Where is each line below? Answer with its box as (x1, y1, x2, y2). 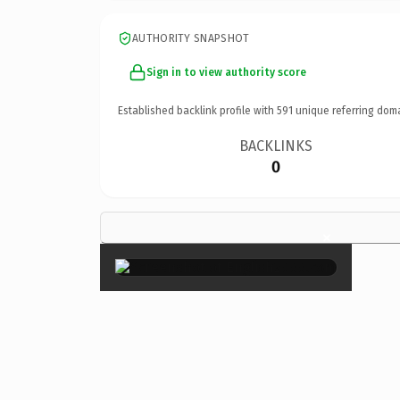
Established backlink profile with (118, 104, 277, 117)
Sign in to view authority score (146, 65, 306, 79)
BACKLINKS (239, 137, 313, 154)
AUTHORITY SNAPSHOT (132, 31, 250, 45)
